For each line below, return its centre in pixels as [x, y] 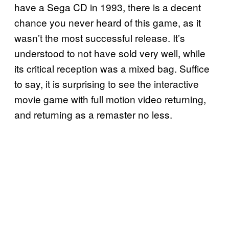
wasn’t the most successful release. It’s [100, 37]
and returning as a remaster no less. [93, 114]
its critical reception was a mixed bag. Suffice [112, 68]
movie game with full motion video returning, [110, 99]
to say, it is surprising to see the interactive [107, 83]
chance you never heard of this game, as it [108, 22]
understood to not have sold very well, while [110, 53]
